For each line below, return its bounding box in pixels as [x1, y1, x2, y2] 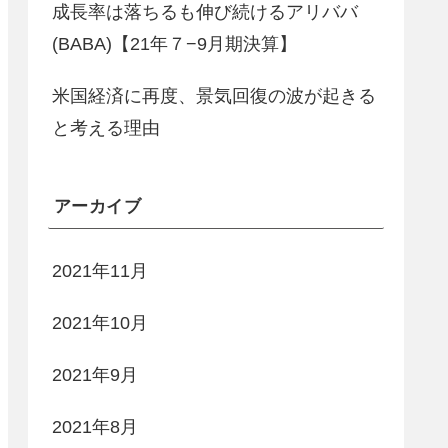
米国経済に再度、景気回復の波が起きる [52, 85, 376, 106]
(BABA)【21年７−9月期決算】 [52, 33, 297, 54]
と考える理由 [52, 117, 160, 138]
